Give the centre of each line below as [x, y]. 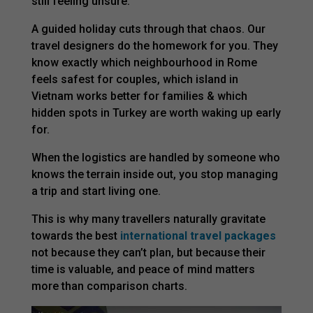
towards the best [75, 235]
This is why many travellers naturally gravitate [148, 219]
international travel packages [198, 235]
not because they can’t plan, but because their [148, 252]
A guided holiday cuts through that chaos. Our [148, 29]
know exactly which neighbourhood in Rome [144, 62]
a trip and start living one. [96, 191]
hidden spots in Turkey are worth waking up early [156, 112]
